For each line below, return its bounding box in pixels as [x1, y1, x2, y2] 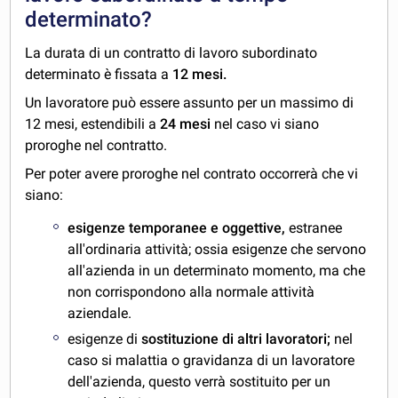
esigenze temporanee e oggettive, [68, 219, 286, 237]
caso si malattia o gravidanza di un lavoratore [68, 351, 355, 369]
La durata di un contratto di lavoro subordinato [25, 44, 318, 62]
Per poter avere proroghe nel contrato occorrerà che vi [25, 165, 359, 183]
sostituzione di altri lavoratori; [141, 330, 335, 347]
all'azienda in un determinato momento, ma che [68, 262, 366, 280]
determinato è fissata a [25, 66, 170, 84]
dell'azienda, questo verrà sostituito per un [68, 372, 331, 390]
